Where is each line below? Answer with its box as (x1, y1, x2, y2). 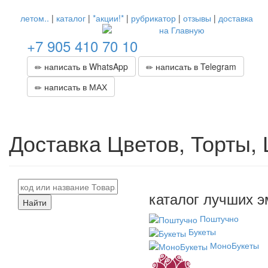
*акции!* (93, 12, 124, 24)
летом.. (20, 12, 49, 24)
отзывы (183, 12, 211, 24)
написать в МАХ (42, 81, 107, 93)
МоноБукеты (210, 239, 259, 251)
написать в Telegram (153, 60, 236, 72)
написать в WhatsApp (42, 60, 128, 72)
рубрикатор (131, 12, 176, 24)
